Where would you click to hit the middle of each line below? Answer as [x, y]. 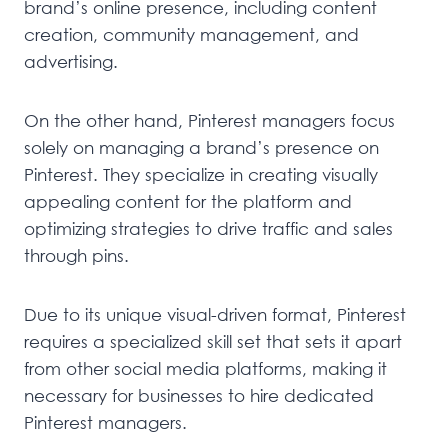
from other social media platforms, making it [205, 368]
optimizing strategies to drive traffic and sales [208, 228]
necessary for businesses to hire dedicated [199, 395]
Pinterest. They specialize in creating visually [201, 174]
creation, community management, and [191, 34]
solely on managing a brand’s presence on [201, 147]
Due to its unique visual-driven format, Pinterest [215, 314]
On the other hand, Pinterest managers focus [209, 120]
